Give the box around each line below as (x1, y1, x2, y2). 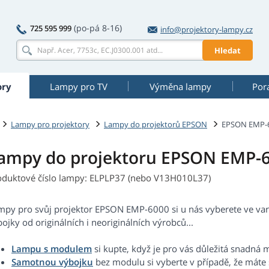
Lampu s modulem (11, 243, 92, 255)
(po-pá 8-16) (74, 22, 122, 34)
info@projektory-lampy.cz (160, 24, 253, 35)
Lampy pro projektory (11, 118, 89, 130)
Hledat (214, 44, 241, 56)
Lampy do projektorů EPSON (104, 118, 207, 130)
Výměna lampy (149, 80, 211, 92)
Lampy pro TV (50, 80, 107, 92)
